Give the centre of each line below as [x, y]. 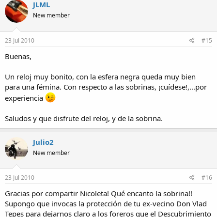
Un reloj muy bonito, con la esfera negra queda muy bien [100, 76]
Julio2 [43, 142]
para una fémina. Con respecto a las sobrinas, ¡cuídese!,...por [106, 86]
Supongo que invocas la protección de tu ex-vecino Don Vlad [106, 204]
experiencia [25, 98]
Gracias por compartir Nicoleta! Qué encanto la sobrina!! [99, 194]
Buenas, [18, 56]
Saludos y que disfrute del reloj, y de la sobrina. [84, 118]
